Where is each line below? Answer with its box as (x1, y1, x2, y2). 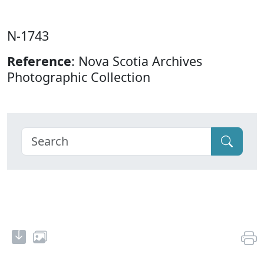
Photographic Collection (7, 68, 150, 86)
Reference (7, 52, 71, 70)
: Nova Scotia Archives (71, 52, 202, 70)
